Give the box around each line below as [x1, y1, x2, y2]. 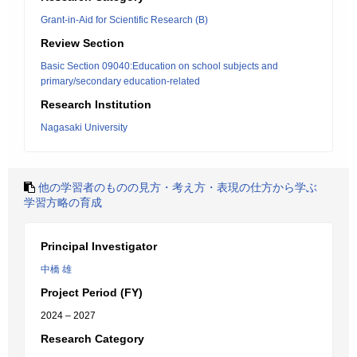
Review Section [41, 37, 124, 49]
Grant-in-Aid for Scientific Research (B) [41, 14, 208, 25]
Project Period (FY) [41, 286, 143, 299]
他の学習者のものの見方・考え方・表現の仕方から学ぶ [38, 181, 317, 194]
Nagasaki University [41, 122, 127, 133]
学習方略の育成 [24, 196, 102, 209]
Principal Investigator [41, 240, 157, 253]
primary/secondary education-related [41, 76, 200, 87]
